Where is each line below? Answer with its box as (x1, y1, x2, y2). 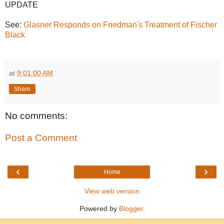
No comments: (5, 110, 67, 121)
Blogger (118, 204, 143, 212)
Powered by (79, 204, 119, 212)
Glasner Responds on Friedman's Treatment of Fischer (23, 20, 217, 29)
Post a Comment (5, 132, 77, 143)
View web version (84, 186, 139, 195)
